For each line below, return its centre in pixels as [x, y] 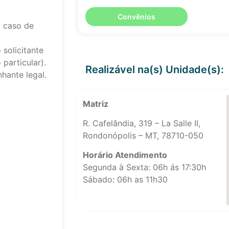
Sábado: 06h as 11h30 [125, 180]
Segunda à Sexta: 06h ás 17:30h [144, 167]
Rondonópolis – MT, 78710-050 [143, 135]
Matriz [96, 104]
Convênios [136, 16]
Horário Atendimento [125, 155]
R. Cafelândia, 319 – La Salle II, [142, 123]
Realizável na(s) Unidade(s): [155, 69]
